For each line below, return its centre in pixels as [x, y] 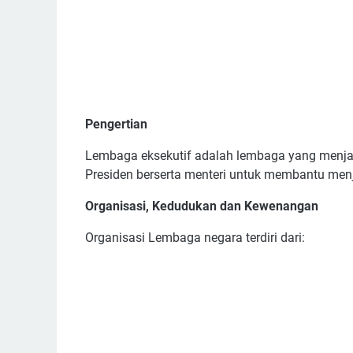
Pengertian [118, 124]
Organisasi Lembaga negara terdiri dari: [195, 238]
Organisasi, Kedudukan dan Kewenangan [202, 206]
